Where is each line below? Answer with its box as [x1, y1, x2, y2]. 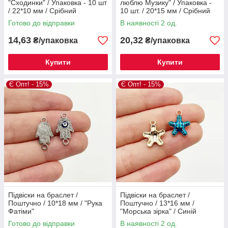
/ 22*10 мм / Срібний [8, 7, 76, 15]
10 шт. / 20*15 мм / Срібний [120, 7, 210, 15]
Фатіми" [8, 207, 34, 215]
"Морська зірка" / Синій [120, 207, 196, 215]
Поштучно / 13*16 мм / [120, 199, 194, 207]
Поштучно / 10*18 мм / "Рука [8, 199, 102, 207]
